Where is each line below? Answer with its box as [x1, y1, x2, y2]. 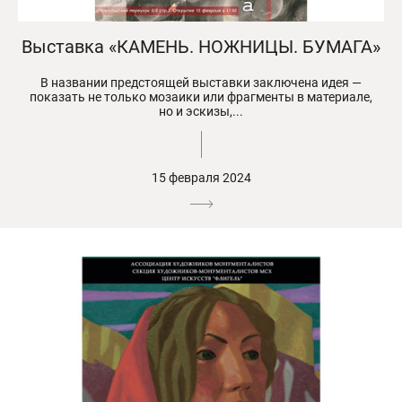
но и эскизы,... [159, 103, 243, 118]
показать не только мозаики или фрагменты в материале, [30, 89, 372, 104]
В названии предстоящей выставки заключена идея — [40, 74, 362, 90]
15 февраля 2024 [151, 170, 251, 185]
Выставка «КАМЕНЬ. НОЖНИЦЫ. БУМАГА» [22, 35, 380, 57]
